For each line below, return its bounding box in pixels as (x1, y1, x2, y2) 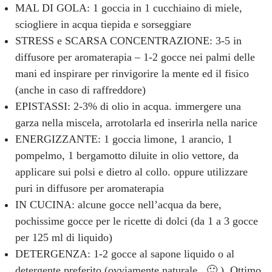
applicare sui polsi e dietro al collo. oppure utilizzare (15, 165, 248, 178)
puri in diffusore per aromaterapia (15, 182, 164, 194)
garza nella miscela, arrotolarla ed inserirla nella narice (15, 116, 257, 129)
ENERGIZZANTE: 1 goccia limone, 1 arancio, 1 (15, 132, 233, 145)
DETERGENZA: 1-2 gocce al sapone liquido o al (15, 247, 234, 260)
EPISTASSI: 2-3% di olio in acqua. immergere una (15, 100, 241, 112)
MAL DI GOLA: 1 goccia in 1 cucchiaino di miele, (15, 1, 242, 14)
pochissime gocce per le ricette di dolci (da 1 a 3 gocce (15, 214, 258, 227)
